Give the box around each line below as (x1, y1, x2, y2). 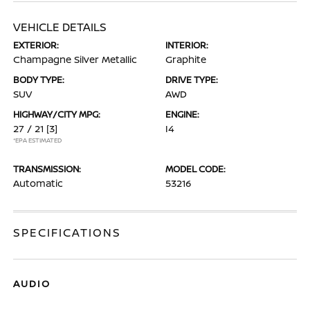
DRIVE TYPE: (165, 73, 218, 86)
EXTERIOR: (13, 39, 60, 51)
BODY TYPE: (13, 73, 65, 86)
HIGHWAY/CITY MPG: (13, 108, 101, 120)
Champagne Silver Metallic (13, 53, 138, 66)
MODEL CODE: (165, 163, 226, 175)
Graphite (165, 53, 206, 66)
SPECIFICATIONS (13, 225, 122, 240)
